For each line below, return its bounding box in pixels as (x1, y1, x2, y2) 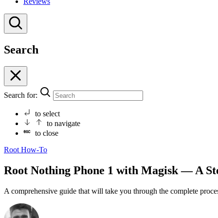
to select (35, 109, 60, 118)
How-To (21, 145, 47, 154)
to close (35, 129, 58, 138)
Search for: (4, 91, 37, 100)
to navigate (47, 119, 80, 128)
